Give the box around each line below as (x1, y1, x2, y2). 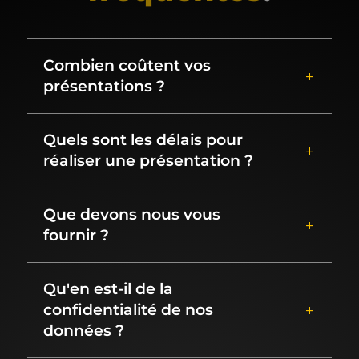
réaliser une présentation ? (42, 151, 253, 170)
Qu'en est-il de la (42, 279, 173, 298)
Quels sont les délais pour (42, 130, 243, 149)
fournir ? (42, 225, 109, 244)
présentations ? (42, 76, 165, 95)
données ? (42, 321, 124, 340)
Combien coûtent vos (42, 55, 211, 75)
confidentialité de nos (42, 300, 213, 319)
